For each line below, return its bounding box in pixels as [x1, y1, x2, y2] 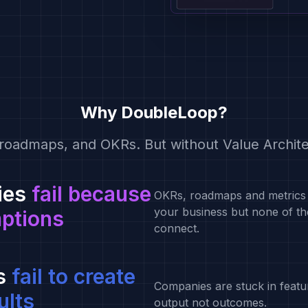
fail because [32, 181, 151, 206]
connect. [154, 221, 199, 235]
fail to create [12, 263, 135, 289]
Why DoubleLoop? [80, 102, 228, 122]
